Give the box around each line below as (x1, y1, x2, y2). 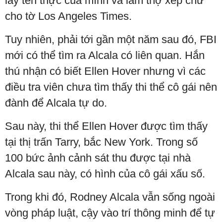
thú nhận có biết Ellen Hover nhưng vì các (5, 64, 206, 77)
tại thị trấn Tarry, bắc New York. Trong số (5, 135, 198, 148)
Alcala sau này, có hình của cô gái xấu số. (5, 167, 205, 180)
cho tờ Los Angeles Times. (5, 9, 132, 22)
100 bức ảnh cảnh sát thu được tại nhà (5, 151, 191, 164)
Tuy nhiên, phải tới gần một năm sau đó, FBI (5, 33, 217, 46)
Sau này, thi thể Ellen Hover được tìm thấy (5, 119, 208, 132)
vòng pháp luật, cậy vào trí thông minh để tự (5, 206, 215, 219)
